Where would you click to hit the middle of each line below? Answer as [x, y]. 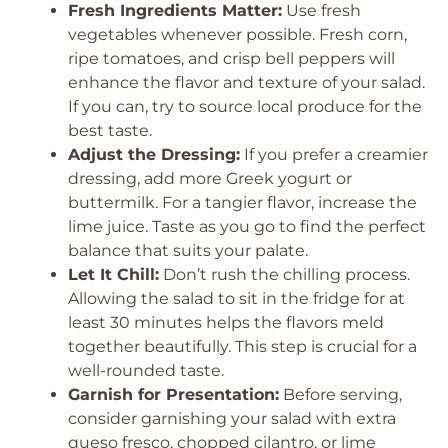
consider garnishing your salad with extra [232, 418]
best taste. [110, 130]
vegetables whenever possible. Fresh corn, [237, 34]
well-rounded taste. [146, 370]
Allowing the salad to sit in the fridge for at [236, 298]
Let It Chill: [113, 274]
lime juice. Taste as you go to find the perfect [247, 226]
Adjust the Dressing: [154, 154]
